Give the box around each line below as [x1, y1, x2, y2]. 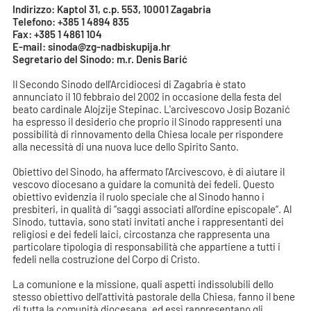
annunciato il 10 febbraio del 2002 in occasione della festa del [12, 90, 282, 103]
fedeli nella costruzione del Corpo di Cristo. [12, 253, 201, 266]
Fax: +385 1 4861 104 [12, 28, 103, 41]
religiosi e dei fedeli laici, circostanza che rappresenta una [12, 228, 271, 241]
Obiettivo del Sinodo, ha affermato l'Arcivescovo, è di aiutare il [12, 165, 285, 178]
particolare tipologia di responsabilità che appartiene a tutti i [12, 240, 281, 253]
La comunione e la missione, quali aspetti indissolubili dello [12, 278, 274, 291]
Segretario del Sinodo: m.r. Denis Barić [12, 53, 188, 66]
